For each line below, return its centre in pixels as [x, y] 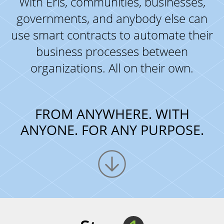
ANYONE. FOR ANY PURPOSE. [112, 129]
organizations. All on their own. [112, 67]
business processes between [112, 51]
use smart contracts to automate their [112, 34]
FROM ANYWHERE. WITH [112, 113]
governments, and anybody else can [112, 18]
